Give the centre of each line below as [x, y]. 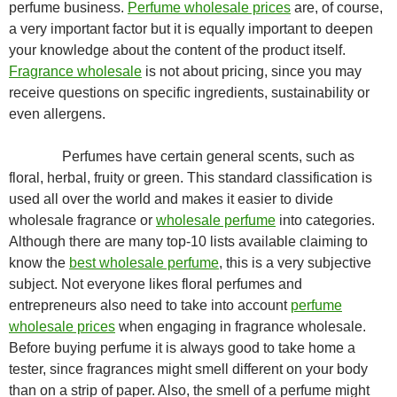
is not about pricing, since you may [252, 71]
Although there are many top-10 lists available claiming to [188, 241]
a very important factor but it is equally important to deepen [191, 29]
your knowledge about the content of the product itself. [177, 50]
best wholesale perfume [144, 263]
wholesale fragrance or [82, 220]
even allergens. [57, 114]
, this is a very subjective [295, 263]
